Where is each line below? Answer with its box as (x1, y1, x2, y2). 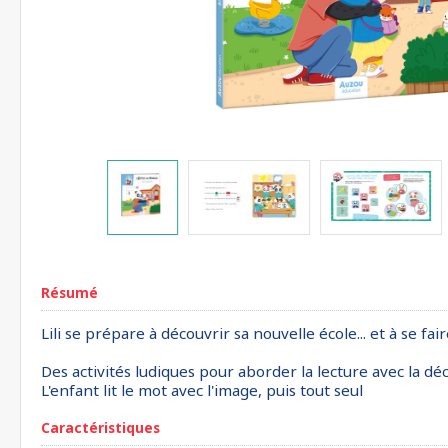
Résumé (41, 283, 98, 302)
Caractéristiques (41, 418, 160, 437)
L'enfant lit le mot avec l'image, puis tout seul (41, 380, 363, 400)
